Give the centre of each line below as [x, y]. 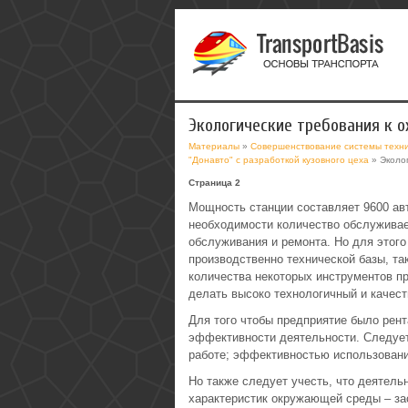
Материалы [214, 146]
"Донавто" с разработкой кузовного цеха [279, 160]
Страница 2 [214, 183]
